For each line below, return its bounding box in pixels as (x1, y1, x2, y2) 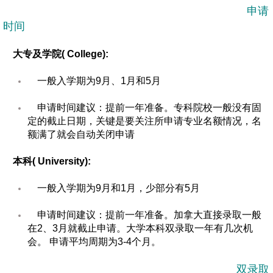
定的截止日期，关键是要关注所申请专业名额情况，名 (27, 116, 261, 126)
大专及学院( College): (13, 49, 108, 59)
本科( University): (13, 156, 91, 166)
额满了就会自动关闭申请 (27, 129, 135, 140)
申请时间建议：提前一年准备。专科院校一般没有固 (27, 102, 261, 113)
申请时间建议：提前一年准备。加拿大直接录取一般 (27, 210, 261, 220)
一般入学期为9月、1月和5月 (27, 76, 163, 86)
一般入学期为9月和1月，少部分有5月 (27, 183, 202, 193)
